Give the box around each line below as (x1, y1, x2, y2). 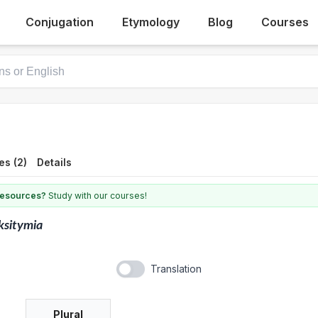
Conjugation (26, 15, 94, 29)
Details (37, 156, 72, 168)
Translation (150, 263, 202, 275)
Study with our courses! (46, 190, 147, 201)
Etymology (122, 15, 180, 29)
